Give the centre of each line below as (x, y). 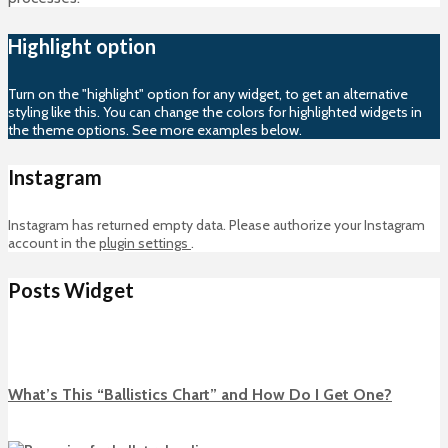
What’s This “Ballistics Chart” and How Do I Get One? (200, 395)
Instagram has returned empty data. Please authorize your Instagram (216, 224)
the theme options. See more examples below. (155, 129)
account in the (53, 242)
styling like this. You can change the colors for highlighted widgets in (215, 111)
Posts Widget (71, 290)
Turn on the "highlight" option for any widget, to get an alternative (208, 93)
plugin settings (145, 242)
